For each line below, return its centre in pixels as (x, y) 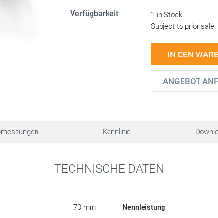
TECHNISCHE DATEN (109, 169)
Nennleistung (144, 207)
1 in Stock (167, 15)
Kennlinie (117, 132)
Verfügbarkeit (94, 13)
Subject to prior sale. (184, 26)
